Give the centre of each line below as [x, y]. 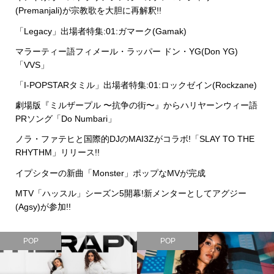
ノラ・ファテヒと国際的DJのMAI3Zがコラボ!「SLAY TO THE [135, 139]
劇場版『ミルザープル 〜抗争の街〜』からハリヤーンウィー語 [136, 106]
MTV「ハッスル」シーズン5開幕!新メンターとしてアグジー [131, 193]
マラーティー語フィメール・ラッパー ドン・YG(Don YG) [126, 51]
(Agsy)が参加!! [43, 206]
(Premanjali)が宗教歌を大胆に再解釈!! [88, 11]
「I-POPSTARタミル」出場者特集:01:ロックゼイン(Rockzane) [136, 85]
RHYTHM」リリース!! [57, 153]
